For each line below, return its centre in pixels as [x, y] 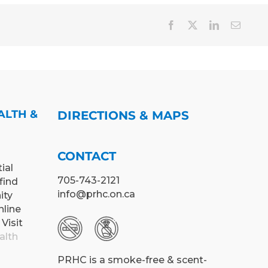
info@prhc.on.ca [96, 194]
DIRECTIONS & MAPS [123, 116]
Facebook [199, 25]
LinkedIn [240, 25]
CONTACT [87, 156]
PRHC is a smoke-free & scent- [132, 260]
